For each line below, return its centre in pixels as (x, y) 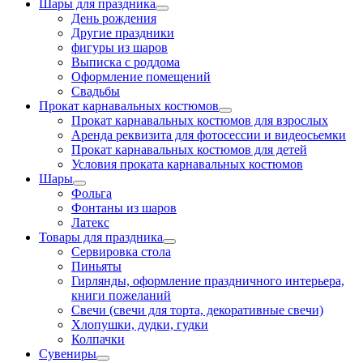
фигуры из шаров (120, 47)
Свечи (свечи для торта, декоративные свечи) (197, 310)
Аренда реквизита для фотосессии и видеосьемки (209, 135)
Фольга (92, 193)
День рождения (114, 18)
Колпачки (98, 339)
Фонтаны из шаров (124, 207)
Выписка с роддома (126, 62)
